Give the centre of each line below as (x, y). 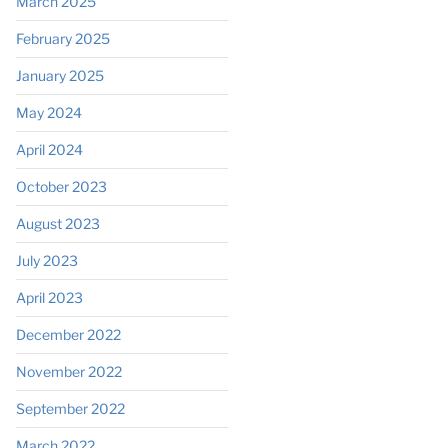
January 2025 (59, 75)
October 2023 (61, 186)
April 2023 (49, 297)
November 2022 (68, 371)
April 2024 (49, 149)
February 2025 (62, 38)
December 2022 (68, 334)
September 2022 (70, 408)
